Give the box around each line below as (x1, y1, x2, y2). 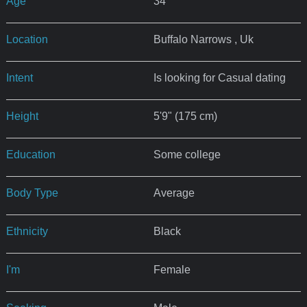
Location (5, 33, 48, 45)
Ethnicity (5, 225, 48, 237)
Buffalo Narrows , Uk (153, 33, 254, 45)
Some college (153, 148, 221, 160)
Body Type (5, 186, 58, 199)
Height (5, 110, 38, 122)
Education (5, 148, 56, 160)
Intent (5, 71, 33, 84)
